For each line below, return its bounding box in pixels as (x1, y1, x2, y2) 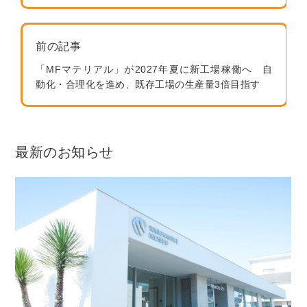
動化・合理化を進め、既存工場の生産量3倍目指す (36, 79, 260, 90)
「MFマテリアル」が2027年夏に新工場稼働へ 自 (36, 64, 273, 75)
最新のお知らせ (15, 145, 114, 160)
